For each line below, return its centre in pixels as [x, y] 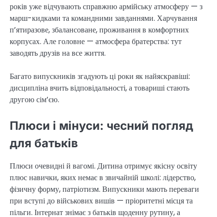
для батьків [44, 143]
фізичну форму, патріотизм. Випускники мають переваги [104, 189]
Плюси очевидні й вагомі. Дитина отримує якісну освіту [103, 166]
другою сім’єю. [34, 100]
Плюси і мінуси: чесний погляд [101, 126]
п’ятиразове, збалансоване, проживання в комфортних [99, 30]
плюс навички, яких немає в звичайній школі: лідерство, [103, 177]
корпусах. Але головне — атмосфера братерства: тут [96, 42]
